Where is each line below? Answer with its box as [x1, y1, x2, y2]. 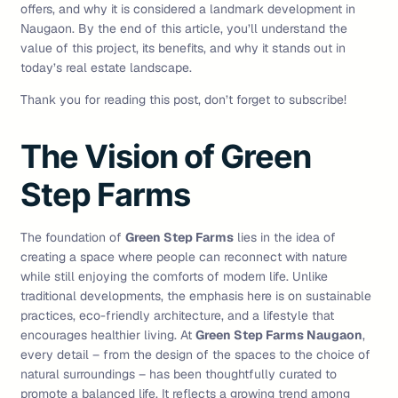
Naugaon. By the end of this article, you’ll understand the [20, 20, 347, 37]
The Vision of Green [20, 137, 311, 177]
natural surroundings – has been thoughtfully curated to [20, 366, 337, 383]
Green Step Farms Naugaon [195, 327, 362, 344]
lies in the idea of [234, 229, 336, 246]
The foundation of [20, 229, 125, 246]
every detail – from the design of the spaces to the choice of [20, 346, 370, 363]
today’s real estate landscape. [20, 60, 192, 76]
